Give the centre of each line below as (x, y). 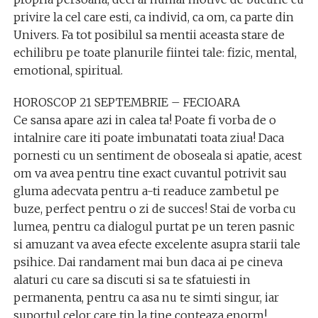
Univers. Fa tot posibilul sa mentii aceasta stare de (149, 35)
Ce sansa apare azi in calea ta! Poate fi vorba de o (144, 120)
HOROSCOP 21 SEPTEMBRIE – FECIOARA (126, 102)
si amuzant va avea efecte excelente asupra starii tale (157, 244)
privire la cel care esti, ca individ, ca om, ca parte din (153, 17)
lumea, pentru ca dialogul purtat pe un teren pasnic (154, 226)
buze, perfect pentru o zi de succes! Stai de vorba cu (154, 209)
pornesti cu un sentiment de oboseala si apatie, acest (157, 155)
